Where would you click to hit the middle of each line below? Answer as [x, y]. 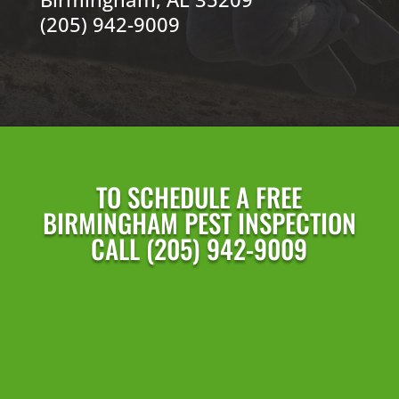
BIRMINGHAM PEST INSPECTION [199, 222]
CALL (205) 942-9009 [199, 248]
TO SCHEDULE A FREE [199, 196]
